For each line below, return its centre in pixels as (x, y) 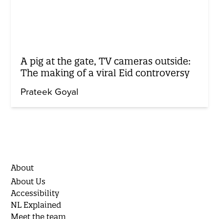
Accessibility (35, 193)
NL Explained (36, 205)
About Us (28, 182)
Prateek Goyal (50, 92)
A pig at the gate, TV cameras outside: (106, 61)
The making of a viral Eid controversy (105, 73)
